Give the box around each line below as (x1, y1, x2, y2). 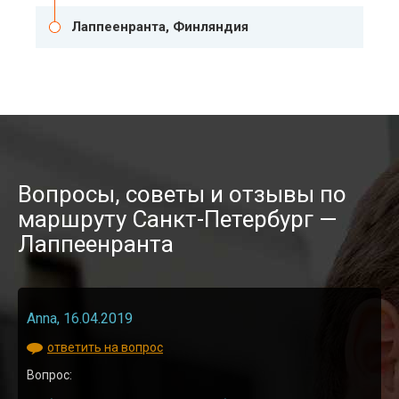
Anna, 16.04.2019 (27, 310, 133, 328)
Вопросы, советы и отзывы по (18, 181, 346, 208)
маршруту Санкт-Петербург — (18, 206, 338, 233)
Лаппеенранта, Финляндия (71, 19, 248, 36)
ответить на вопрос (47, 340, 163, 355)
